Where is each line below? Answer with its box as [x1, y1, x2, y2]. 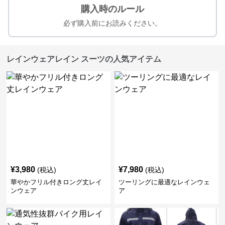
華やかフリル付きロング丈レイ [11, 178, 102, 186]
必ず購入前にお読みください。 [63, 19, 162, 27]
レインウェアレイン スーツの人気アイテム [7, 55, 162, 63]
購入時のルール [81, 4, 144, 14]
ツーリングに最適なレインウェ [118, 178, 210, 186]
